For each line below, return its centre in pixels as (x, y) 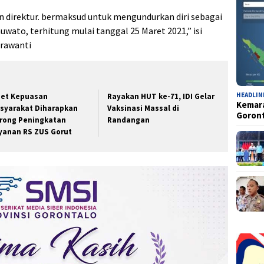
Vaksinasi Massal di (143, 108)
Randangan (129, 120)
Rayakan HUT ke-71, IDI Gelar (161, 96)
